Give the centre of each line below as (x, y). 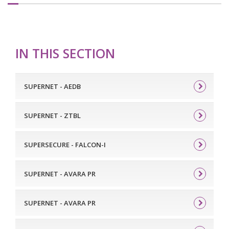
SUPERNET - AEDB (52, 86)
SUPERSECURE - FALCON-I (65, 144)
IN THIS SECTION (65, 53)
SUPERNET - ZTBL (52, 115)
